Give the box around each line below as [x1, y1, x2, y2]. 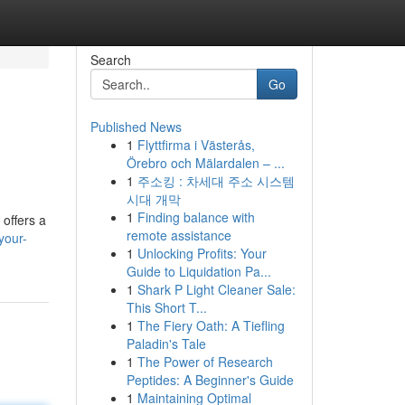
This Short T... [126, 298, 207, 316]
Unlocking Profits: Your [137, 244, 267, 262]
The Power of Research [137, 353, 273, 371]
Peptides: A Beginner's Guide [126, 371, 294, 389]
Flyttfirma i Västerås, [137, 136, 255, 154]
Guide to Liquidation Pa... [126, 262, 271, 280]
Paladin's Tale [126, 334, 206, 353]
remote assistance [126, 226, 231, 244]
